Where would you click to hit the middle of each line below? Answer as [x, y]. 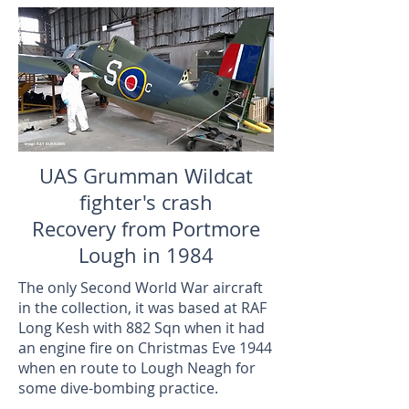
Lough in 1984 [146, 255]
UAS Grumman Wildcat [146, 176]
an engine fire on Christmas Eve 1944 [145, 348]
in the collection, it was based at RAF [142, 308]
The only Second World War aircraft [141, 288]
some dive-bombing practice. [118, 388]
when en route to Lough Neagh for [137, 368]
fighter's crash [146, 202]
